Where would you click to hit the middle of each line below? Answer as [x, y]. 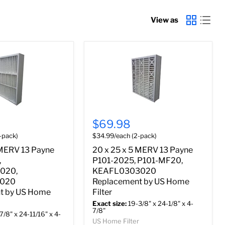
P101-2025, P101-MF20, [138, 161]
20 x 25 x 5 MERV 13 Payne [143, 150]
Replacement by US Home [141, 182]
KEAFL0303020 [124, 171]
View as [164, 20]
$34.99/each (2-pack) [125, 136]
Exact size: [109, 204]
